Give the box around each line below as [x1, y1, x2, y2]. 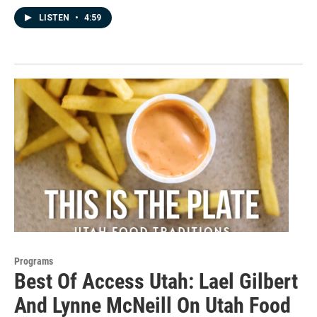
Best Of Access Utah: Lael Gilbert [14, 268, 298, 294]
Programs [14, 255, 53, 267]
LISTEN [39, 13, 71, 23]
